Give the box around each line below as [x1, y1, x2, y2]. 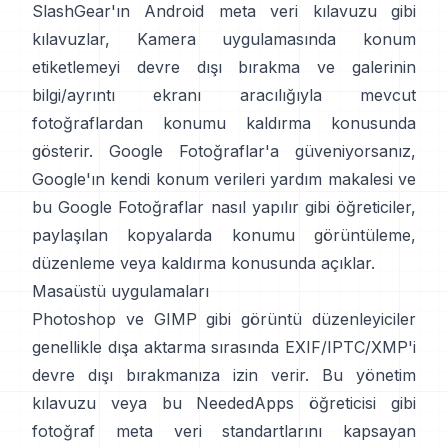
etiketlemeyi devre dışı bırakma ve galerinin [32, 56, 416, 77]
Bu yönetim [322, 364, 416, 385]
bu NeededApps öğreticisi [161, 392, 377, 413]
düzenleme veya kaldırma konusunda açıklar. [32, 252, 375, 273]
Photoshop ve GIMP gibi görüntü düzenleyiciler [32, 308, 416, 329]
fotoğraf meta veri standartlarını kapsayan [32, 420, 416, 441]
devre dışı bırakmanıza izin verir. [32, 364, 309, 385]
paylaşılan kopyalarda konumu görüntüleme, [32, 224, 416, 245]
